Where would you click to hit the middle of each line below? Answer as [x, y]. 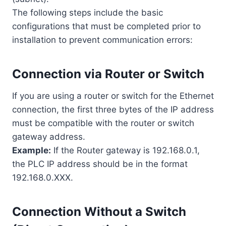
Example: [32, 150]
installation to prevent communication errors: [102, 40]
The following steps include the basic [88, 13]
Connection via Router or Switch [108, 74]
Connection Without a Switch [99, 212]
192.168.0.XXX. [43, 178]
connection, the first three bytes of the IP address [113, 109]
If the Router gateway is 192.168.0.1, [125, 150]
